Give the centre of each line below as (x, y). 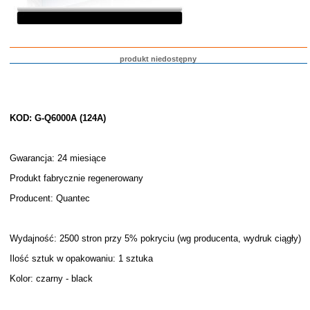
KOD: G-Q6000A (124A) (57, 118)
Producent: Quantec (49, 198)
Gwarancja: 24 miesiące (57, 158)
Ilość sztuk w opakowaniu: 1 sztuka (81, 258)
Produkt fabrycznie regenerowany (76, 178)
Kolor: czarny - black (51, 279)
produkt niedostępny (158, 59)
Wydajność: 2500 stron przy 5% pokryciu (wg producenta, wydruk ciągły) (155, 238)
